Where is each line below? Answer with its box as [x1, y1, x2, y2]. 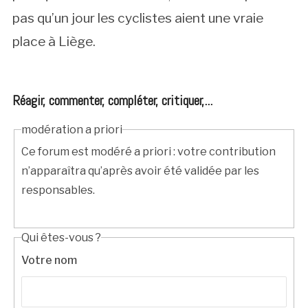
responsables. [21, 184, 95, 197]
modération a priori [21, 122, 122, 136]
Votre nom [21, 253, 77, 267]
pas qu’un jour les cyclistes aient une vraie [12, 9, 263, 26]
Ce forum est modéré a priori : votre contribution [21, 145, 276, 159]
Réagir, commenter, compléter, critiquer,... [12, 91, 212, 109]
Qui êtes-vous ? [21, 231, 101, 245]
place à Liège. [12, 32, 96, 49]
